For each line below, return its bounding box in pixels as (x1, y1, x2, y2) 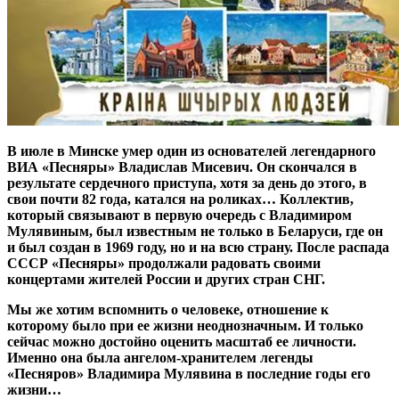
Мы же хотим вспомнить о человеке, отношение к (7, 301, 329, 317)
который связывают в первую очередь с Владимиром (7, 207, 352, 223)
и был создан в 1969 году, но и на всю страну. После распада (7, 239, 389, 255)
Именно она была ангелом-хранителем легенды (7, 349, 313, 365)
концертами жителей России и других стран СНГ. (7, 271, 325, 287)
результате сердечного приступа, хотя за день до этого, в (7, 175, 367, 191)
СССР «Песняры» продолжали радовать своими (7, 255, 321, 271)
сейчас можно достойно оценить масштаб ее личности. (7, 333, 356, 349)
